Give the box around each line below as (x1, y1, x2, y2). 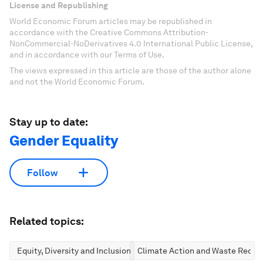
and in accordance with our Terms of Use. (9, 50, 164, 59)
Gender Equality (9, 132, 118, 149)
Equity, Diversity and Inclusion (17, 246, 131, 255)
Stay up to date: (9, 116, 88, 128)
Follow (27, 167, 58, 178)
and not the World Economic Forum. (9, 77, 144, 86)
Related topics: (9, 215, 84, 227)
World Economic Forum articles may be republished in (9, 16, 212, 26)
